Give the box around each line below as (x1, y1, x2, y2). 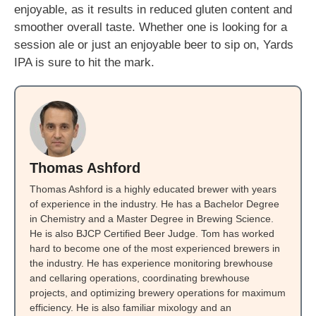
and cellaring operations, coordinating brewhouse (30, 272, 250, 284)
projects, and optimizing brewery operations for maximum (30, 287, 286, 298)
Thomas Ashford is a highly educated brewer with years (30, 183, 276, 195)
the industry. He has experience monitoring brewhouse (30, 257, 273, 269)
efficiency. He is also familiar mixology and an (30, 302, 231, 313)
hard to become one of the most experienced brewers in (30, 243, 280, 254)
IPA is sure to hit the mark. (14, 56, 154, 69)
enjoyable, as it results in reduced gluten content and (14, 3, 292, 16)
